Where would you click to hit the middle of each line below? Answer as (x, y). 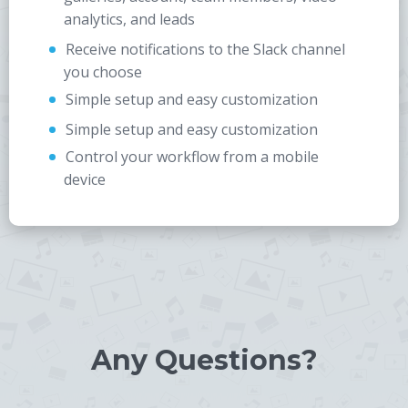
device (85, 179)
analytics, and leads (129, 19)
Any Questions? (204, 360)
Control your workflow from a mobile (192, 157)
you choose (103, 72)
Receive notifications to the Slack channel (205, 49)
